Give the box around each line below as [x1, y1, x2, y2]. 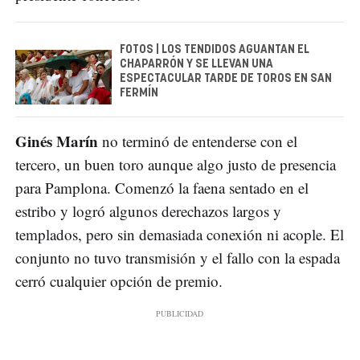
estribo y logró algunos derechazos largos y [15, 200, 281, 221]
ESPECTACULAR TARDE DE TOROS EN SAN [120, 72, 332, 84]
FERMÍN [120, 87, 158, 99]
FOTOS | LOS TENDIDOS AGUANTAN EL [120, 43, 309, 55]
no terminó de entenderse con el [98, 130, 297, 151]
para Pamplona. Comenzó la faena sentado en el [15, 177, 309, 198]
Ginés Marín [15, 129, 98, 152]
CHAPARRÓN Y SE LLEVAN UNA [120, 58, 273, 70]
